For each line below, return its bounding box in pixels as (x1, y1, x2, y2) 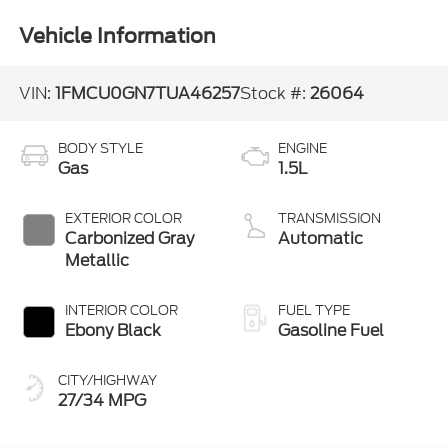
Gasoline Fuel (278, 319, 384, 343)
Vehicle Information (18, 24, 216, 49)
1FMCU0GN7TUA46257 (54, 81, 240, 105)
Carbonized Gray (64, 227, 194, 251)
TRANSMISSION (278, 209, 381, 229)
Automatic (278, 227, 363, 251)
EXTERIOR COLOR (64, 209, 182, 229)
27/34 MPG (57, 389, 146, 413)
